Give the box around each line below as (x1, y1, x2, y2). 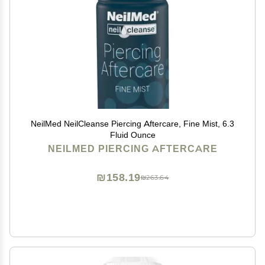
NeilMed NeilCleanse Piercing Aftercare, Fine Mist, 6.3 (31, 118, 234, 129)
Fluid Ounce (109, 130, 156, 140)
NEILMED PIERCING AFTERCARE (47, 143, 218, 154)
